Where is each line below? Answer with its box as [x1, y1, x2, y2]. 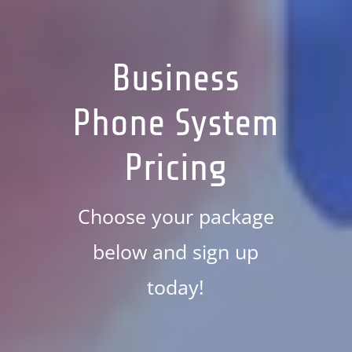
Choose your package [77, 203, 274, 229]
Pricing [124, 147, 228, 189]
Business [112, 57, 240, 100]
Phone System [72, 102, 280, 145]
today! [147, 273, 205, 300]
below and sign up [93, 238, 259, 265]
